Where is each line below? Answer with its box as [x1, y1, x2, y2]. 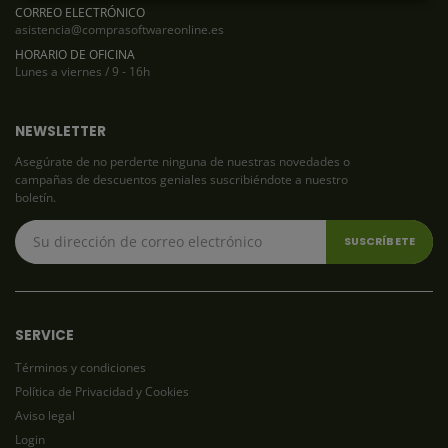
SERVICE [15, 325, 74, 345]
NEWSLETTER [15, 121, 106, 141]
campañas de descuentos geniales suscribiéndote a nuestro [15, 171, 348, 188]
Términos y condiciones [15, 359, 146, 376]
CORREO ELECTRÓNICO [15, 3, 145, 20]
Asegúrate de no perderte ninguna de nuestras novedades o [15, 153, 350, 170]
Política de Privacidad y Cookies [15, 383, 189, 400]
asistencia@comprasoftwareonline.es [15, 20, 224, 37]
